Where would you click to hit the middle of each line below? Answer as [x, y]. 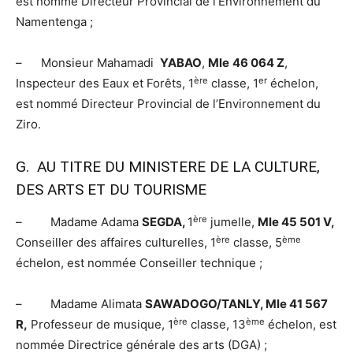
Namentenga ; [54, 22]
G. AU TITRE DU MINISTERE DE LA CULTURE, [168, 167]
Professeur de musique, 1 [100, 325]
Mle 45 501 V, [296, 222]
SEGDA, [165, 222]
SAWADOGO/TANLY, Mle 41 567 [236, 304]
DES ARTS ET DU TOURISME [111, 190]
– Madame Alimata [80, 304]
